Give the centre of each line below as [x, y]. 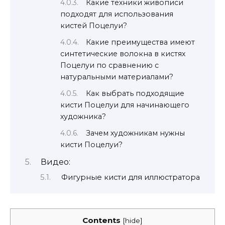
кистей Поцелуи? [94, 26]
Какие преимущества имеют [141, 42]
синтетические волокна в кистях [123, 53]
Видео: [55, 162]
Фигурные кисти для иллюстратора [130, 177]
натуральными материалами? [117, 77]
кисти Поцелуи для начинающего [125, 105]
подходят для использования [117, 14]
